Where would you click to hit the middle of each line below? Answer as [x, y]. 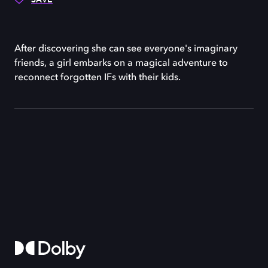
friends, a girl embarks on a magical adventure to [121, 63]
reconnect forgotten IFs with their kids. [98, 78]
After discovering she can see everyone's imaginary [126, 49]
